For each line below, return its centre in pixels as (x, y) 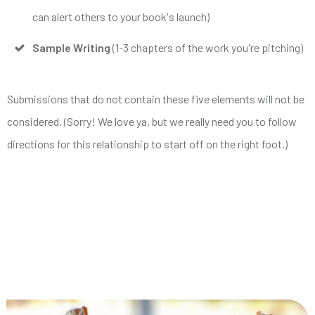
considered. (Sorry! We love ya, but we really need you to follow (152, 121)
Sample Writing (71, 47)
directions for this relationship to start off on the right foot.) (147, 143)
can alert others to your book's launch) (121, 16)
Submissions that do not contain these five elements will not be (156, 98)
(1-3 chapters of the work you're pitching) (207, 47)
